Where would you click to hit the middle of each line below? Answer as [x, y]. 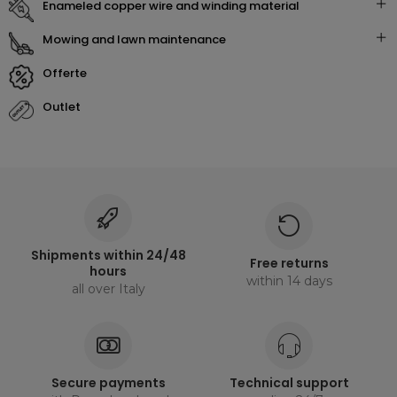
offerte [70, 73]
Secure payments [108, 383]
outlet [66, 107]
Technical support [289, 383]
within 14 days [289, 281]
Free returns [289, 263]
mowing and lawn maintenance [140, 39]
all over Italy [108, 289]
